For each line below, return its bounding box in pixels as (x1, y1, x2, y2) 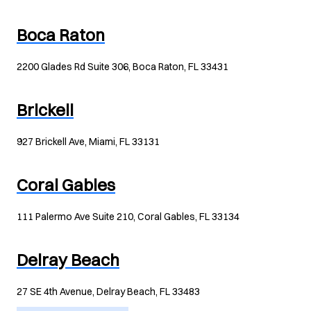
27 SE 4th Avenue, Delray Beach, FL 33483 (17, 285, 200, 298)
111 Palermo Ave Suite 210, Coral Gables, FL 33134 (17, 210, 239, 223)
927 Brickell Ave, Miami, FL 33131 (17, 135, 160, 148)
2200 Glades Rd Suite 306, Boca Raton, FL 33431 (17, 60, 228, 73)
